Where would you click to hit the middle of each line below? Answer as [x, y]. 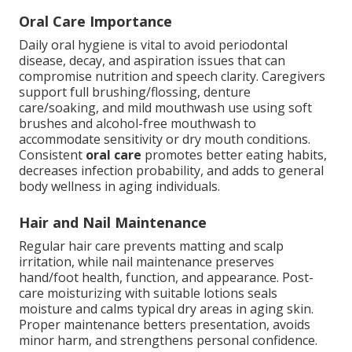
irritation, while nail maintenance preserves [147, 262]
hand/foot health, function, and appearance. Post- [166, 278]
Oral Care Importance [95, 22]
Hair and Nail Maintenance [113, 223]
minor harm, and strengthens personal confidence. [168, 341]
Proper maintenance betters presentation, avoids [165, 325]
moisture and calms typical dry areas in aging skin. [166, 309]
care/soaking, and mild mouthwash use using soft [165, 108]
